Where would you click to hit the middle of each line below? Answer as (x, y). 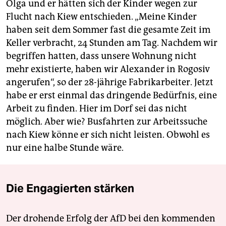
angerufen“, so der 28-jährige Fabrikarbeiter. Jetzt (110, 82)
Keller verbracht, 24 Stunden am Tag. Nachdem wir (112, 43)
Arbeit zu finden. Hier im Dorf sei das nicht (97, 108)
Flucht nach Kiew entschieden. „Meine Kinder (101, 16)
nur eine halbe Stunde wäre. (65, 148)
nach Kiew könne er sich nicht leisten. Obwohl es (108, 134)
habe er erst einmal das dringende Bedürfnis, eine (111, 95)
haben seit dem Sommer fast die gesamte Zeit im (108, 30)
